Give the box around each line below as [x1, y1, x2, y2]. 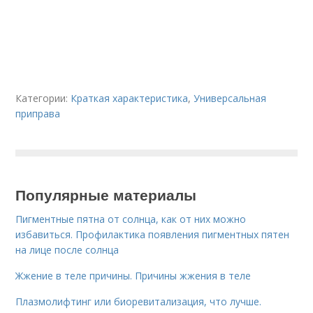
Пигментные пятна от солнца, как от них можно [15, 212, 247, 226]
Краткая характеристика [71, 92, 189, 105]
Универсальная [194, 92, 267, 105]
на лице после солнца [15, 243, 119, 256]
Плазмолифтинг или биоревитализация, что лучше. [15, 295, 262, 308]
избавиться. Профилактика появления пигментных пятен [15, 228, 290, 241]
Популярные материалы [15, 184, 197, 205]
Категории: [15, 92, 71, 105]
